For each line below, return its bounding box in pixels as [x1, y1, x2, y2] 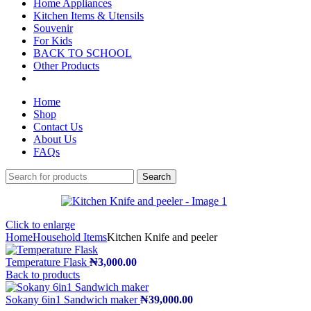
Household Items [33, 231, 107, 243]
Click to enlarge [6, 219, 75, 230]
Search [142, 171, 171, 182]
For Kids [33, 35, 72, 47]
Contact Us [33, 121, 83, 133]
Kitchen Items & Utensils [33, 10, 144, 22]
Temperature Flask [6, 256, 90, 268]
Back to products [6, 269, 80, 280]
